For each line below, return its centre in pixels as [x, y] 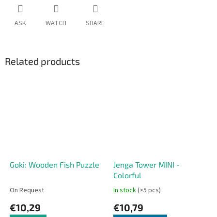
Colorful [127, 175]
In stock [125, 190]
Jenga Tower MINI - [147, 164]
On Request [27, 190]
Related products [42, 61]
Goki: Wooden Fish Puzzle [54, 164]
